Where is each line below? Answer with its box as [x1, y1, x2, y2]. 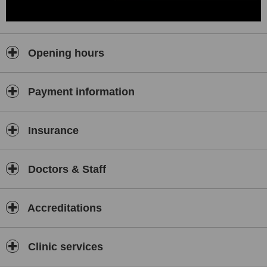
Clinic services [25, 241, 103, 253]
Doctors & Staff [25, 163, 106, 175]
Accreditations [25, 202, 102, 214]
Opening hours [25, 47, 104, 59]
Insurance [25, 125, 79, 136]
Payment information [25, 86, 135, 98]
